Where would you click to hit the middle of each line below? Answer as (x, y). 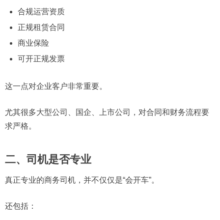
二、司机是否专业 (48, 159)
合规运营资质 (41, 12)
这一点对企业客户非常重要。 (56, 86)
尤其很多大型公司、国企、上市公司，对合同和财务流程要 (107, 112)
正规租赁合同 (41, 27)
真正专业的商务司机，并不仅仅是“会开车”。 (82, 180)
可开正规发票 (41, 59)
